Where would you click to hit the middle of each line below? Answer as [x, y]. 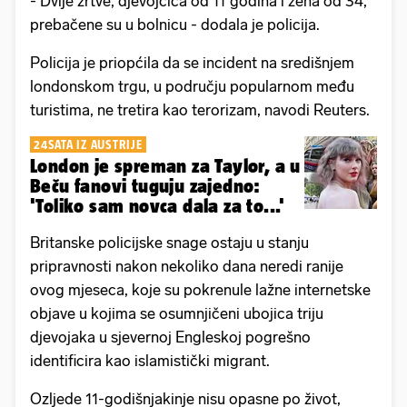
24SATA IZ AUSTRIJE [88, 145]
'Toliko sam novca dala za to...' [158, 206]
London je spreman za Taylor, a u [165, 166]
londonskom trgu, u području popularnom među [192, 87]
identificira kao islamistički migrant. [150, 361]
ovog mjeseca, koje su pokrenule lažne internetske [200, 290]
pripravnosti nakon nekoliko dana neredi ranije [187, 267]
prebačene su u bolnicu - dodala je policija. [175, 25]
